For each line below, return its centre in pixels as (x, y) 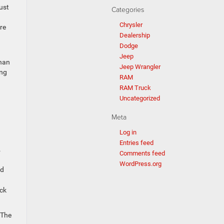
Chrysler (131, 25)
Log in (128, 132)
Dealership (135, 35)
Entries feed (136, 143)
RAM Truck (135, 88)
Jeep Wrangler (140, 67)
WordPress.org (140, 164)
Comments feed (142, 153)
